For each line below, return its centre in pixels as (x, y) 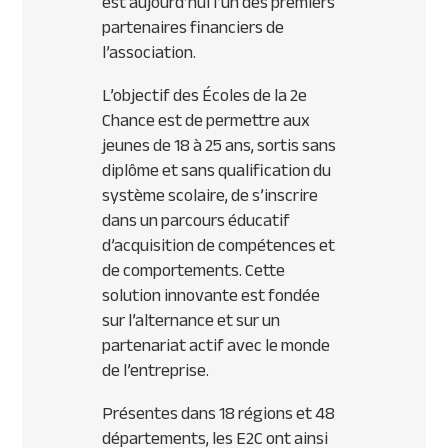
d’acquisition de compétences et (219, 245)
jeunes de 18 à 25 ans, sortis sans (219, 145)
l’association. (149, 52)
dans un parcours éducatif (196, 220)
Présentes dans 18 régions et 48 (219, 413)
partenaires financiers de (193, 27)
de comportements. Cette (194, 270)
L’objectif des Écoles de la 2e (205, 95)
